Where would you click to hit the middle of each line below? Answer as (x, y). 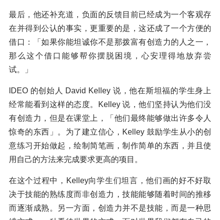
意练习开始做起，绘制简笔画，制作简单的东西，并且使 (110, 145)
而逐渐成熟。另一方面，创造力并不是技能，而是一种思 (110, 208)
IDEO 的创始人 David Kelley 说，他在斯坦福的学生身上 (110, 90)
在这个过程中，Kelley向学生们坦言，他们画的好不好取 (110, 180)
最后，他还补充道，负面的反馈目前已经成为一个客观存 (110, 14)
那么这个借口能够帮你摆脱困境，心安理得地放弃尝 (110, 55)
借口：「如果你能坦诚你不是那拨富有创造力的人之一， (110, 42)
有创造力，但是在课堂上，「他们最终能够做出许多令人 (110, 118)
